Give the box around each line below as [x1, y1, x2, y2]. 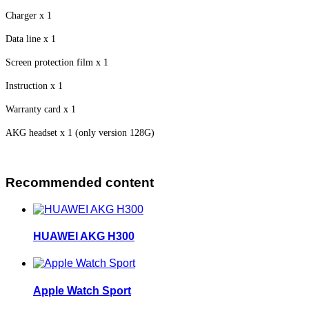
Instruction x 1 [6, 81, 63, 92]
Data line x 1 [6, 34, 56, 45]
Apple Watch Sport [33, 284, 131, 297]
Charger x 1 [6, 10, 52, 21]
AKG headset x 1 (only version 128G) [6, 128, 154, 139]
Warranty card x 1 [6, 104, 76, 115]
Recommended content [6, 175, 154, 190]
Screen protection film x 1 [6, 57, 108, 68]
